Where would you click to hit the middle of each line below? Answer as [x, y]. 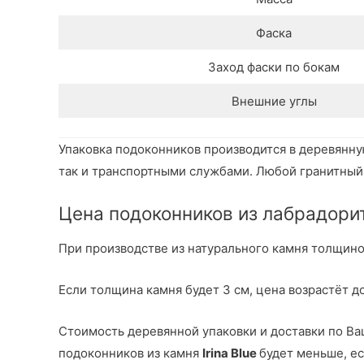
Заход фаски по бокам [274, 67]
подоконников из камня [130, 353]
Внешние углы [274, 102]
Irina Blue [231, 353]
